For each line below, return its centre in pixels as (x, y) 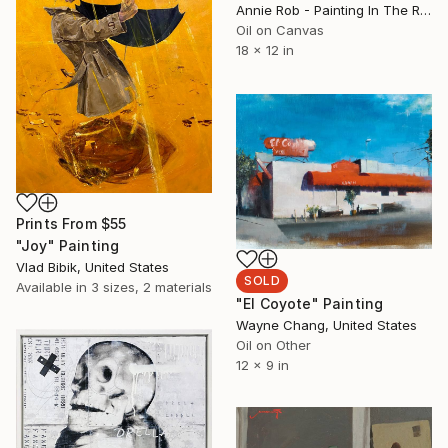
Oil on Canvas (280, 29)
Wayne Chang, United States (326, 325)
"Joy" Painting (68, 246)
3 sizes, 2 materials (151, 287)
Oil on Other (273, 345)
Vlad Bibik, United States (92, 267)
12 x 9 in (262, 365)
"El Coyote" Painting (310, 304)
